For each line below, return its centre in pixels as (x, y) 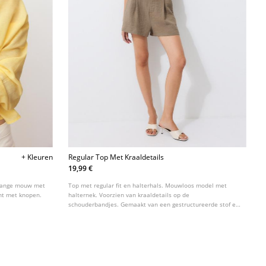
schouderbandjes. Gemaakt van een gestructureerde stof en (154, 204)
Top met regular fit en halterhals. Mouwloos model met (148, 185)
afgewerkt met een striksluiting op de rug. (128, 213)
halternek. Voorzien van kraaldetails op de (129, 194)
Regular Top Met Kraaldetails (116, 157)
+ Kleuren (37, 157)
